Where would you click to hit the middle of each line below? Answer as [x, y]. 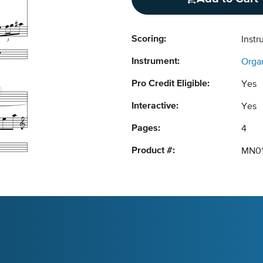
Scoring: [149, 39]
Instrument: [156, 62]
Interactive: [155, 106]
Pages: [146, 129]
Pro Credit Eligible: [171, 84]
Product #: [153, 151]
